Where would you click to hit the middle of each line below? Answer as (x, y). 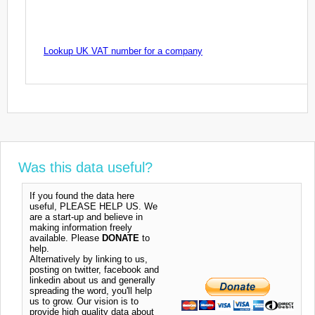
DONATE (121, 238)
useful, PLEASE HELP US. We (94, 206)
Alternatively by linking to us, (89, 259)
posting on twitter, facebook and (94, 269)
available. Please (66, 238)
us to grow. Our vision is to (84, 301)
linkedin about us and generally (92, 280)
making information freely (81, 227)
